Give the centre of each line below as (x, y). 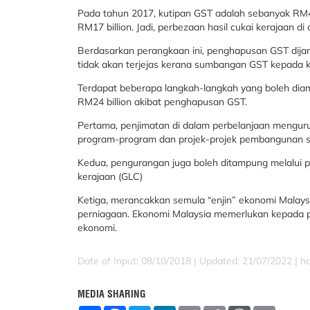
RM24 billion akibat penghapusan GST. (162, 102)
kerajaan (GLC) (110, 176)
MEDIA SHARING (112, 294)
